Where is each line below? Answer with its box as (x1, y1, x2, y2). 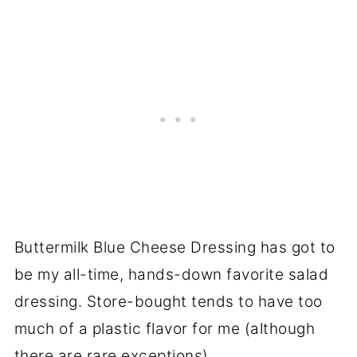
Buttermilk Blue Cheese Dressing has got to (14, 238, 335, 257)
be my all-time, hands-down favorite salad (14, 265, 329, 284)
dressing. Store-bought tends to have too (14, 292, 323, 311)
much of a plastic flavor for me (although (14, 320, 316, 338)
